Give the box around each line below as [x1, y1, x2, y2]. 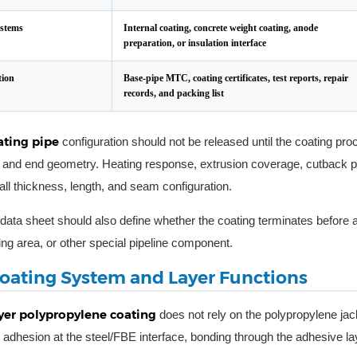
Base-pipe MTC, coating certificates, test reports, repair [124, 73, 348, 84]
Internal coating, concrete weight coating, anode [124, 22, 318, 33]
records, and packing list [124, 88, 224, 99]
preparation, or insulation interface [124, 37, 266, 49]
